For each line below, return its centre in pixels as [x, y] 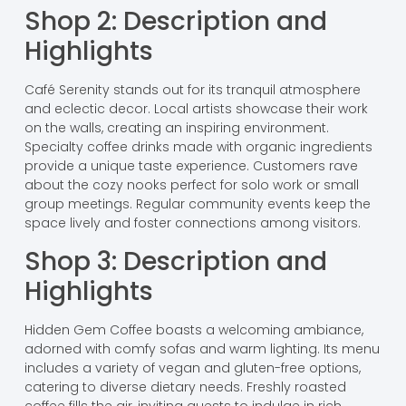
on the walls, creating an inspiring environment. [176, 128]
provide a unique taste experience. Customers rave [191, 166]
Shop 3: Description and [175, 261]
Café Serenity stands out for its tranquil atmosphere [192, 90]
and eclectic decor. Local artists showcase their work [196, 109]
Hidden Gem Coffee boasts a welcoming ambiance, [193, 329]
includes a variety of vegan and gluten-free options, [192, 367]
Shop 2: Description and [175, 22]
